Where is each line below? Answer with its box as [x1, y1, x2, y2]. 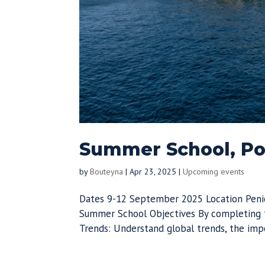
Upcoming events [183, 166, 245, 177]
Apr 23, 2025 [130, 166, 177, 177]
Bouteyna [90, 166, 124, 177]
